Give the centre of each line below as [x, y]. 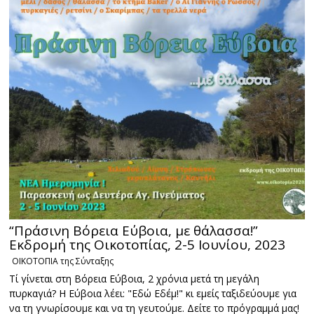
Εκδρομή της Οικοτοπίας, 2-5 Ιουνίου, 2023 [148, 245]
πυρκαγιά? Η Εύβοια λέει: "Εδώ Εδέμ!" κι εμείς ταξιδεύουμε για [153, 294]
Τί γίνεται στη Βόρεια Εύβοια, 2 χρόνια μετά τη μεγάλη [135, 279]
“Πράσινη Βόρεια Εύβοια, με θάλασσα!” [134, 231]
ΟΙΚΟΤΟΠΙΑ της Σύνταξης [63, 261]
